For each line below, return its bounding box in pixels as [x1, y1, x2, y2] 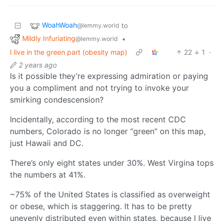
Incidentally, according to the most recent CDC [10, 114, 186, 124]
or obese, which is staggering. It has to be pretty [10, 201, 192, 211]
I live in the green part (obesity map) [10, 47, 127, 56]
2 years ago [19, 60, 57, 69]
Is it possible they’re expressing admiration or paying [10, 71, 208, 81]
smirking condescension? [10, 94, 104, 105]
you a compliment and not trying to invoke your [10, 82, 189, 93]
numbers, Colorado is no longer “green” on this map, [10, 126, 206, 136]
